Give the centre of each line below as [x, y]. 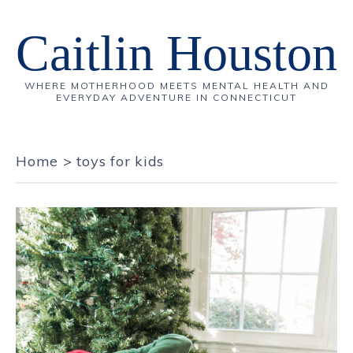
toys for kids [120, 161]
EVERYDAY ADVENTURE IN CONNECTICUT [176, 97]
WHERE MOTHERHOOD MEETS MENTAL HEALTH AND [176, 85]
